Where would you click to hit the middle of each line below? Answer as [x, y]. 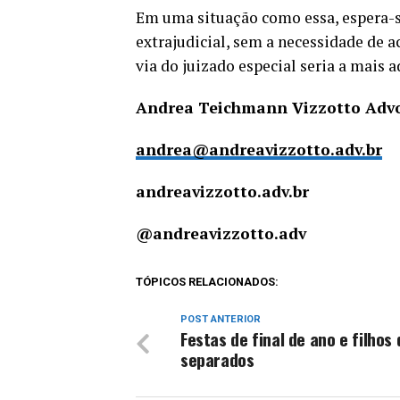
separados [217, 359]
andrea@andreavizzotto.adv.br [259, 150]
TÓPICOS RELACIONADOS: [207, 282]
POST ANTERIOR [221, 319]
